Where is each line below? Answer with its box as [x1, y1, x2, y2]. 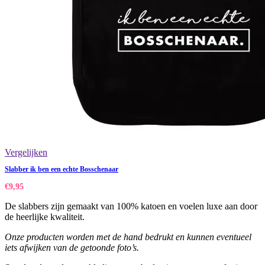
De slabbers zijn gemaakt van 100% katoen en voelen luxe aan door [5, 201, 257, 212]
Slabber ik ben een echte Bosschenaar [5, 165, 118, 174]
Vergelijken [5, 147, 47, 158]
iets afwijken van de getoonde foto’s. [5, 243, 139, 253]
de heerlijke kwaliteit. [5, 212, 85, 222]
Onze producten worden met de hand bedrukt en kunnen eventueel [5, 232, 251, 243]
